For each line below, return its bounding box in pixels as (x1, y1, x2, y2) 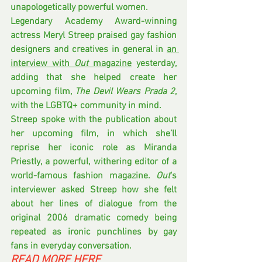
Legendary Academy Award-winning (11, 15, 177, 27)
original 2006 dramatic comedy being (11, 212, 177, 224)
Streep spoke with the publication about (11, 113, 177, 126)
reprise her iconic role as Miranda (11, 142, 177, 154)
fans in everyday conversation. (11, 240, 132, 252)
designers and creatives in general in (11, 43, 167, 56)
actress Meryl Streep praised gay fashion (11, 29, 177, 42)
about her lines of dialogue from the (11, 198, 177, 210)
